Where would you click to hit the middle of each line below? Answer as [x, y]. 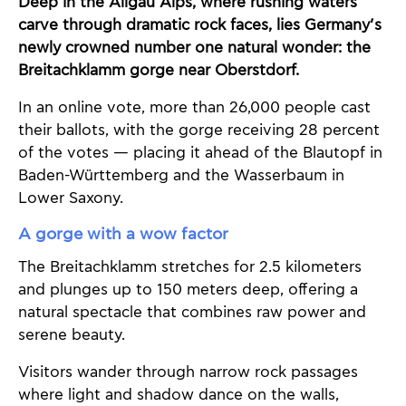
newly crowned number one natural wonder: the [194, 48]
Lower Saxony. [71, 199]
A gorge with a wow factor [123, 235]
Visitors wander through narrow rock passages [188, 372]
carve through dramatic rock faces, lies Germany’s [200, 26]
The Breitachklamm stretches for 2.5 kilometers [190, 267]
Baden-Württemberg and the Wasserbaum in [181, 176]
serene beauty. [72, 335]
